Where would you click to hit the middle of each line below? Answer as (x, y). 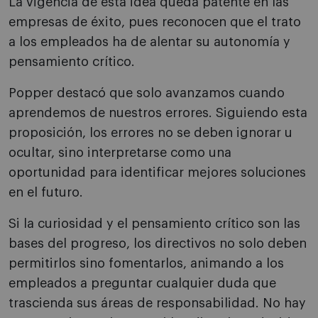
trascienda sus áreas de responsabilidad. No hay (157, 303)
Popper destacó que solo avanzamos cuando (147, 93)
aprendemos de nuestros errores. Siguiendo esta (158, 113)
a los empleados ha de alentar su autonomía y (149, 42)
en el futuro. (46, 193)
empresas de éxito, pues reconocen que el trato (155, 22)
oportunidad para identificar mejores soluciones (157, 173)
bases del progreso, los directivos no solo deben (158, 244)
